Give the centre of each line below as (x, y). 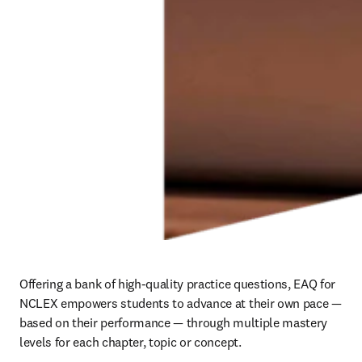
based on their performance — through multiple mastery (174, 322)
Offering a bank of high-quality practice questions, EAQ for (178, 284)
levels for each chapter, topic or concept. (130, 342)
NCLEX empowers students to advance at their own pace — (181, 303)
